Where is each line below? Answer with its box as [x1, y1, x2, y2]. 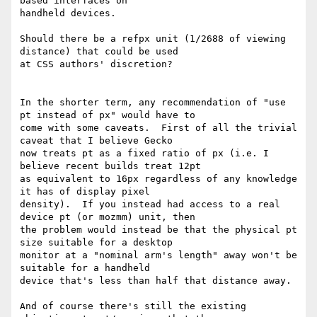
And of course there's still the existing [20, 301, 246, 312]
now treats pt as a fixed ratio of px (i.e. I [20, 148, 269, 159]
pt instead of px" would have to [20, 110, 195, 121]
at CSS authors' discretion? [20, 59, 173, 70]
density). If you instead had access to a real [20, 199, 280, 210]
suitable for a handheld [20, 263, 150, 274]
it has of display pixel [20, 186, 150, 197]
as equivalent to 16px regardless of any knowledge [20, 173, 297, 185]
